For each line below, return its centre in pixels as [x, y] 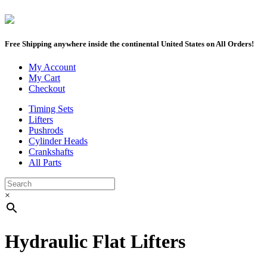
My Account [52, 67]
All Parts [45, 163]
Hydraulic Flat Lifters [95, 241]
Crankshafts [51, 152]
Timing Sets [51, 109]
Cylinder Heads [58, 141]
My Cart [44, 78]
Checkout [47, 89]
